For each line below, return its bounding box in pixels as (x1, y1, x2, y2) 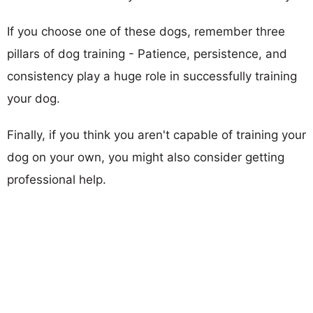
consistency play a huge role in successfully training (7, 68, 297, 83)
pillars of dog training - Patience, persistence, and (7, 46, 287, 61)
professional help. (7, 172, 106, 187)
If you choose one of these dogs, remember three (7, 24, 285, 38)
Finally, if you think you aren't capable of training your (7, 127, 306, 142)
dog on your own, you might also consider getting (7, 150, 284, 164)
